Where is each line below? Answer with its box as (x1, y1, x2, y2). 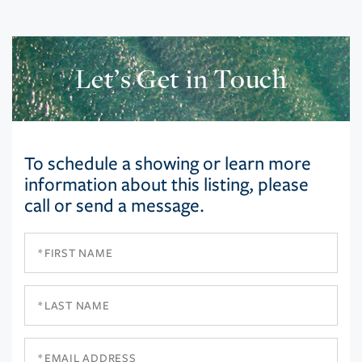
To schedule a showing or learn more (24, 153, 311, 175)
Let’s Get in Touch (74, 61, 288, 97)
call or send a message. (24, 195, 204, 217)
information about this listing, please (24, 174, 309, 196)
